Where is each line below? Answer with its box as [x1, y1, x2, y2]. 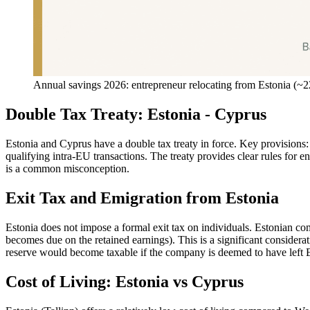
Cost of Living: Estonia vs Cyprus [6, 272, 244, 291]
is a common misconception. [6, 163, 129, 175]
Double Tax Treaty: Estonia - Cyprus [6, 105, 266, 124]
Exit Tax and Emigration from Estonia [6, 188, 279, 207]
